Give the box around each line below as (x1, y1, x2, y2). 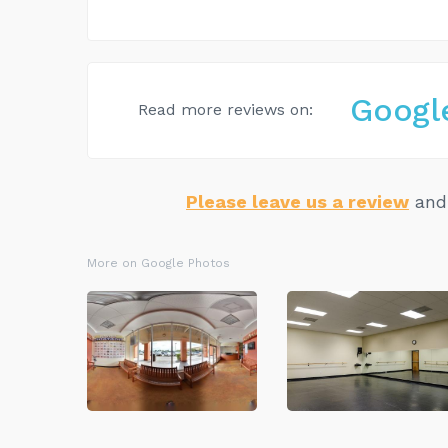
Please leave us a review (186, 190, 409, 212)
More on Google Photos (87, 255, 230, 270)
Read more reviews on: (138, 100, 313, 120)
